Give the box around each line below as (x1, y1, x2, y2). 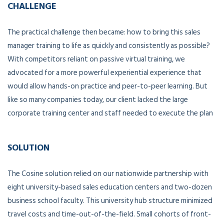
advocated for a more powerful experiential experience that (7, 66, 201, 79)
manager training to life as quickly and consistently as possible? (7, 39, 210, 52)
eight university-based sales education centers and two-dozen (7, 180, 212, 193)
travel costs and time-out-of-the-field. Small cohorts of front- (7, 207, 211, 220)
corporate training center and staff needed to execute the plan (7, 106, 213, 119)
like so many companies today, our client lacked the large (7, 93, 188, 106)
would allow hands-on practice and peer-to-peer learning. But (7, 79, 207, 92)
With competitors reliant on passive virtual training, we (7, 52, 185, 65)
